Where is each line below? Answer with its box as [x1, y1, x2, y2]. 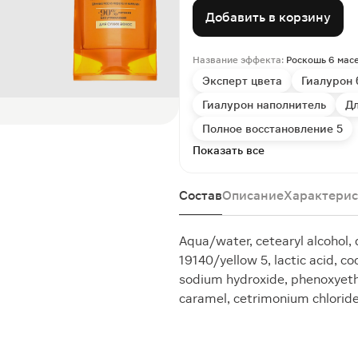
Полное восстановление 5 [202, 122, 343, 135]
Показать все [193, 144, 265, 157]
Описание [222, 188, 284, 203]
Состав [179, 188, 222, 203]
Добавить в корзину [205, 10, 331, 25]
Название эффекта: [193, 54, 286, 66]
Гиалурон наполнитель [202, 98, 326, 111]
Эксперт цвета [202, 74, 282, 87]
